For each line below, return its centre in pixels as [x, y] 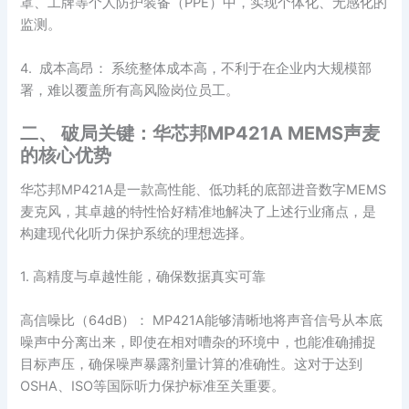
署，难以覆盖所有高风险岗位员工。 [130, 90]
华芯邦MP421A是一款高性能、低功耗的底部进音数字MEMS [204, 190]
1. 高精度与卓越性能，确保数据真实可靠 [143, 277]
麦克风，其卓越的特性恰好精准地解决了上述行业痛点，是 [199, 212]
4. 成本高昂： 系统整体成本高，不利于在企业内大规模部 [196, 68]
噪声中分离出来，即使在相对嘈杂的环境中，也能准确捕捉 [199, 342]
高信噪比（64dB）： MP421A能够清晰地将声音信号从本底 [202, 320]
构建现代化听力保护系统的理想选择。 [137, 234]
